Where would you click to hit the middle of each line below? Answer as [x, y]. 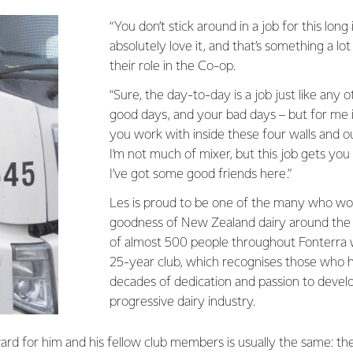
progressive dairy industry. [182, 302]
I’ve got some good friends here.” [201, 175]
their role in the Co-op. [173, 67]
